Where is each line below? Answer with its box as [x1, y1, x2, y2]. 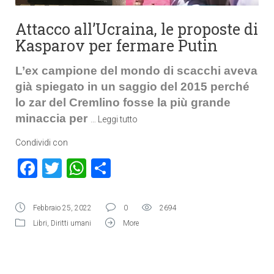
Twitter [62, 157, 122, 180]
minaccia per [15, 112, 91, 125]
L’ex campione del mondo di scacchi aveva [15, 64, 257, 77]
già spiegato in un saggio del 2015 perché [15, 80, 250, 93]
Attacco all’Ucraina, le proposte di [15, 19, 258, 39]
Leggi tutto [98, 114, 138, 124]
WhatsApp [86, 157, 176, 180]
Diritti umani [51, 219, 91, 228]
